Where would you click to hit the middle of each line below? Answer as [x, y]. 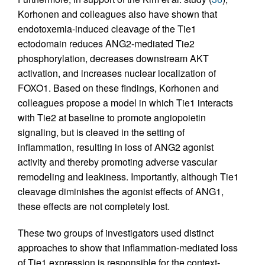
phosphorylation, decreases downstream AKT [113, 59]
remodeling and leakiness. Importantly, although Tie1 [128, 177]
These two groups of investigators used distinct [116, 233]
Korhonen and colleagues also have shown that [117, 14]
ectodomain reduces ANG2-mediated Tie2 [106, 44]
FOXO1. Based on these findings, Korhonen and [118, 88]
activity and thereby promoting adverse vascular [117, 162]
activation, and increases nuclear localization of [117, 73]
